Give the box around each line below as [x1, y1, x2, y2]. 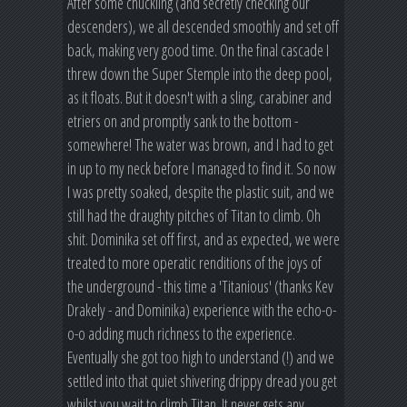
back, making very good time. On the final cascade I [67, 39, 329, 62]
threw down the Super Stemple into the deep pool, [67, 63, 333, 85]
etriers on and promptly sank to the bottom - [67, 110, 298, 133]
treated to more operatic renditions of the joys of [67, 252, 322, 274]
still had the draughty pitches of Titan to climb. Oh [67, 204, 321, 227]
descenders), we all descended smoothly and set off [67, 15, 339, 38]
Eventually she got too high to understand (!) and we [67, 346, 334, 369]
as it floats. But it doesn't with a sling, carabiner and [67, 86, 332, 109]
